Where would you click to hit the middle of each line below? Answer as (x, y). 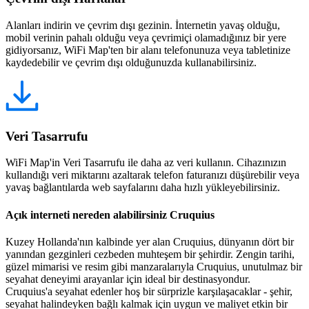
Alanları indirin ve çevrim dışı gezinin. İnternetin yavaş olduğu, (143, 25)
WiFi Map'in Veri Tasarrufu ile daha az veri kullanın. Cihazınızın (146, 163)
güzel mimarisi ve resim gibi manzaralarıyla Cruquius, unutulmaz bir (154, 266)
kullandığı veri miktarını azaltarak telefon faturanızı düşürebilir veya (152, 175)
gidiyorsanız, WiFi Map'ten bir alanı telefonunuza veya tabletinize (148, 50)
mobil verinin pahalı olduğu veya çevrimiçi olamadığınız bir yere (146, 38)
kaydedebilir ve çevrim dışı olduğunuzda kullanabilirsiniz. (131, 62)
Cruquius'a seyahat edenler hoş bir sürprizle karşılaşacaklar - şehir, (149, 291)
